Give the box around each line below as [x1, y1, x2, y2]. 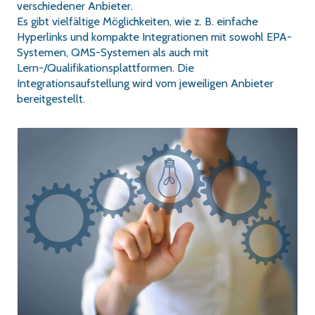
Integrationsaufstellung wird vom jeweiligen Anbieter [17, 75, 274, 90]
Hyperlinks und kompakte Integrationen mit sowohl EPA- [17, 29, 292, 44]
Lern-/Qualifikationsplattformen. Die [17, 60, 194, 75]
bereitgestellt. [17, 91, 85, 105]
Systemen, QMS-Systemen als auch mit [17, 44, 209, 59]
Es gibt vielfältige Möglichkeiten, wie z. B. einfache [17, 13, 258, 28]
